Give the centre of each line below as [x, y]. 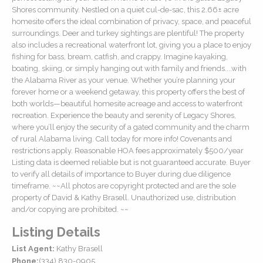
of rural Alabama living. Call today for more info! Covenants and [122, 139]
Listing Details [56, 232]
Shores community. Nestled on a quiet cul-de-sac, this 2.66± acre [125, 9]
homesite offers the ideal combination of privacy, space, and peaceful [131, 21]
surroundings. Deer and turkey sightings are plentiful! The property [128, 33]
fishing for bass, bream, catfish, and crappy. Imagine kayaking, [120, 56]
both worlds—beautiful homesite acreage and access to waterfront [127, 103]
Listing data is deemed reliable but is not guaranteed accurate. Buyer [131, 162]
